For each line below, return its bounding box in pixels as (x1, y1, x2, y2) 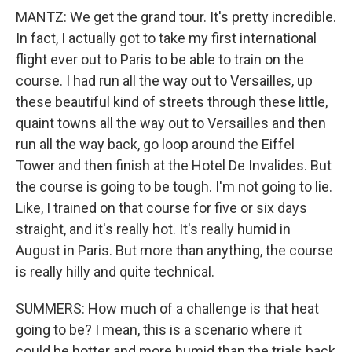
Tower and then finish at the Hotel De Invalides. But (16, 157, 332, 174)
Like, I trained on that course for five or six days (16, 200, 307, 216)
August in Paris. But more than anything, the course (16, 242, 333, 258)
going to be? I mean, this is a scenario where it (16, 321, 302, 338)
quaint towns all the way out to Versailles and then (16, 115, 326, 131)
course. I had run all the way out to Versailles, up (16, 72, 313, 89)
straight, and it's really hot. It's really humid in (16, 221, 291, 237)
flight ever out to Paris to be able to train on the (16, 51, 304, 68)
